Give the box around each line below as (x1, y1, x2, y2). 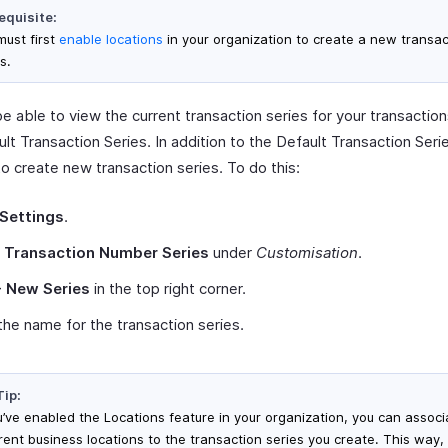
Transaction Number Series (4, 243, 209, 262)
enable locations (59, 31, 167, 47)
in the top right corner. (90, 279, 246, 298)
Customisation (256, 243, 358, 262)
